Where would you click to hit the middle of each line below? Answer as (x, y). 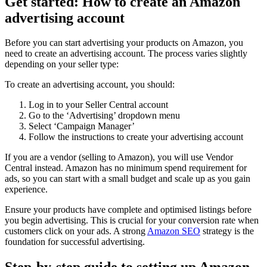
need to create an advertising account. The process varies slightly (126, 54)
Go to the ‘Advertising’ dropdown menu (104, 116)
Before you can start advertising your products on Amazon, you (124, 43)
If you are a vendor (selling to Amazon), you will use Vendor (119, 157)
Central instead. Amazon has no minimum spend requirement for (126, 168)
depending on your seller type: (62, 64)
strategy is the (227, 231)
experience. (26, 190)
